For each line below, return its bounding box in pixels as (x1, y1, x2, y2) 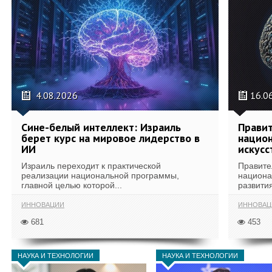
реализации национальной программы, (21, 171, 179, 180)
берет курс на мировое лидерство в (21, 131, 200, 145)
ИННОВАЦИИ (21, 200, 64, 208)
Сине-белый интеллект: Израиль (21, 120, 181, 134)
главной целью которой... (21, 180, 122, 190)
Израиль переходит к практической (21, 161, 161, 171)
